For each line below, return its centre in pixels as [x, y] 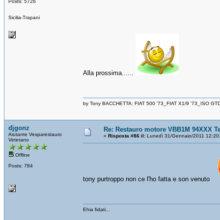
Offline [22, 155]
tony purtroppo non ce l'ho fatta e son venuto [148, 179]
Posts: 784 [21, 165]
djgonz [19, 128]
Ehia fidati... [96, 209]
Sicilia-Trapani [24, 17]
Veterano [19, 139]
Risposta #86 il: [127, 136]
